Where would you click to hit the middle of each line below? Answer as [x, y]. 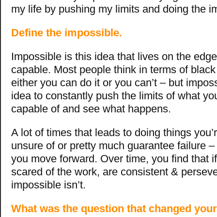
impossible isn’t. [48, 185]
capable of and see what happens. [91, 108]
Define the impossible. [67, 32]
